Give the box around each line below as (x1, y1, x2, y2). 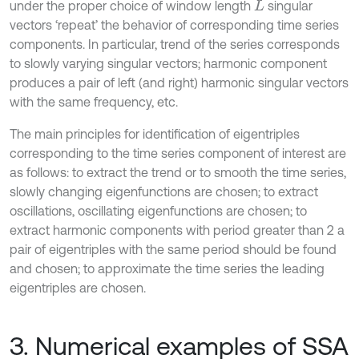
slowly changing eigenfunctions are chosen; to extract (10, 184, 318, 199)
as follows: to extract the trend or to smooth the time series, (10, 164, 346, 179)
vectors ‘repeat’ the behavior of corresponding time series (10, 17, 339, 32)
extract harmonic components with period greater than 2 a (10, 222, 345, 237)
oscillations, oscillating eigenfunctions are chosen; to (10, 203, 307, 218)
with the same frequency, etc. (10, 94, 178, 109)
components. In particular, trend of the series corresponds (10, 36, 340, 51)
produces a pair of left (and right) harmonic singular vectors (10, 75, 349, 90)
